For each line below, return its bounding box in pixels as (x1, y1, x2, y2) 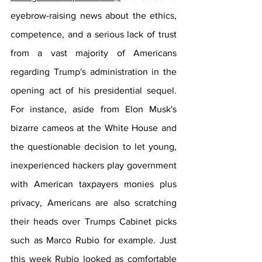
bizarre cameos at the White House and (11, 123, 177, 133)
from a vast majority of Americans (11, 48, 177, 58)
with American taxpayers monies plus (11, 179, 177, 189)
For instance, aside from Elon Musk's (11, 104, 177, 114)
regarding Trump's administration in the (11, 67, 177, 77)
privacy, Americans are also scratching (11, 198, 177, 208)
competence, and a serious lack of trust (11, 29, 177, 39)
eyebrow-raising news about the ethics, (11, 11, 177, 20)
